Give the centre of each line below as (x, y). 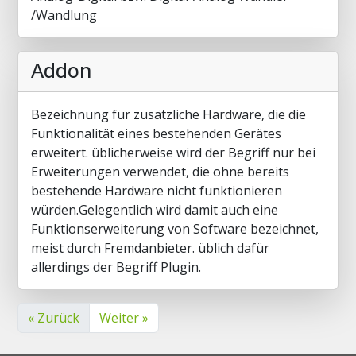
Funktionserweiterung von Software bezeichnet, (175, 229)
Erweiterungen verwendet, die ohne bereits (160, 172)
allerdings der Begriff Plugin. (116, 267)
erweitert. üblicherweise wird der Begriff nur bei (173, 153)
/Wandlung (64, 15)
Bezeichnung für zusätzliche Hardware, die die (168, 114)
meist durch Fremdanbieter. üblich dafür (150, 248)
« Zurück (54, 318)
